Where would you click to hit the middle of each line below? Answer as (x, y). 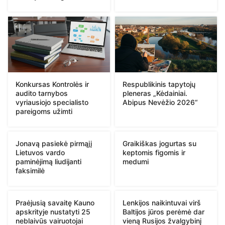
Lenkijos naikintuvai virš (162, 202)
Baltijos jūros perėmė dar (163, 211)
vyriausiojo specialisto (52, 102)
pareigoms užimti (44, 111)
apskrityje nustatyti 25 (53, 211)
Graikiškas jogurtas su (159, 143)
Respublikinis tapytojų (159, 84)
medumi (136, 161)
